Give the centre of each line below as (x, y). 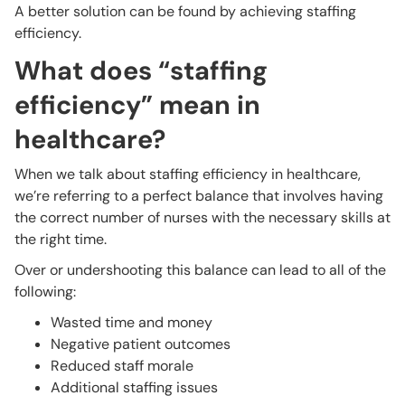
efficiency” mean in (137, 105)
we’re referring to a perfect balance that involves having (199, 196)
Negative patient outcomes (141, 344)
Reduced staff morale (122, 366)
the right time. (61, 240)
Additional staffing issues (134, 388)
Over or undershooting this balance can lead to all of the (200, 270)
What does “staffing (141, 71)
